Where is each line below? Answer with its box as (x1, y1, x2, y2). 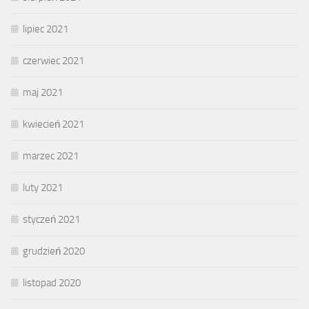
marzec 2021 (23, 150, 79, 162)
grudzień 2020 (23, 245, 85, 257)
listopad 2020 (23, 277, 81, 289)
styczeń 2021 (23, 213, 80, 226)
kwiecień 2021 (23, 118, 84, 130)
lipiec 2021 (23, 23, 68, 35)
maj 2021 (23, 86, 63, 99)
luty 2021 (23, 181, 63, 194)
